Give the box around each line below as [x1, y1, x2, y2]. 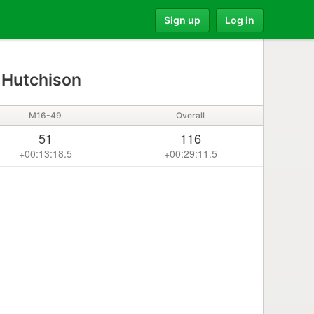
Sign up [164, 13, 200, 26]
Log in [225, 13, 254, 26]
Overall [176, 110, 205, 121]
